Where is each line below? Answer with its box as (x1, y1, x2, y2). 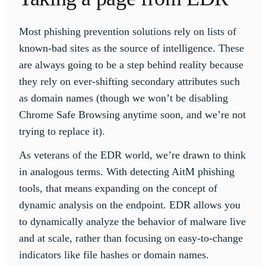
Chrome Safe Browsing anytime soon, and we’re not (19, 109, 246, 121)
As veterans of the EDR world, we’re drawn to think (19, 149, 246, 161)
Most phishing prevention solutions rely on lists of (19, 26, 236, 38)
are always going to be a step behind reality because (19, 59, 243, 71)
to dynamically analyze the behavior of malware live (19, 216, 246, 228)
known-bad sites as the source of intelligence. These (19, 42, 244, 55)
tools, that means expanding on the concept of (19, 182, 217, 195)
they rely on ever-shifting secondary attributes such (19, 75, 240, 88)
